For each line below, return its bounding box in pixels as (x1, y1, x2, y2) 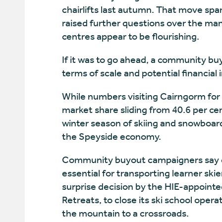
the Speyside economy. (61, 131, 161, 142)
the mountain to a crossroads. (61, 208, 189, 219)
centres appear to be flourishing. (61, 31, 199, 42)
